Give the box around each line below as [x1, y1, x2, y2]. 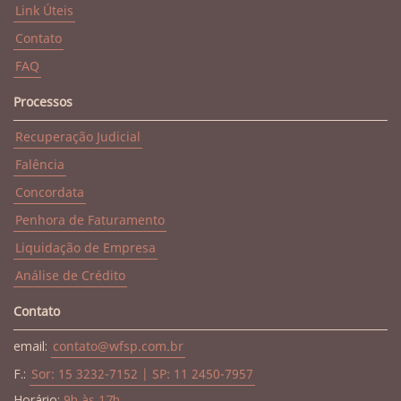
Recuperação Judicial [15, 128, 141, 145]
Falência [15, 156, 64, 173]
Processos [13, 93, 73, 110]
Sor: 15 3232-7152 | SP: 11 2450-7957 [31, 365, 253, 382]
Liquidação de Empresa [15, 239, 156, 256]
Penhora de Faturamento [15, 211, 165, 228]
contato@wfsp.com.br [53, 337, 183, 354]
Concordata [15, 183, 84, 200]
